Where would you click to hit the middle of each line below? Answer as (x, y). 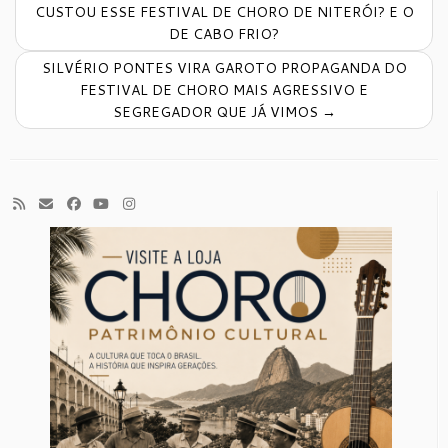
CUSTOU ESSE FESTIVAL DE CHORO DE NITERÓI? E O (224, 12)
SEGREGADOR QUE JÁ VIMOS (217, 112)
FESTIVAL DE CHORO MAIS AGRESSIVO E (224, 90)
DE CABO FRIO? (224, 34)
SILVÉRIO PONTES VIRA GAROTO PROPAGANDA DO (224, 68)
